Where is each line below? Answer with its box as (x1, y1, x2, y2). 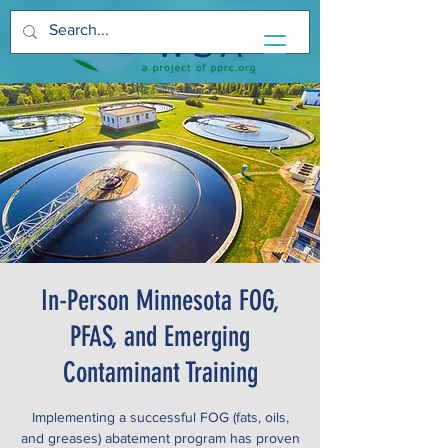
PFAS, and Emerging (70, 320, 250, 353)
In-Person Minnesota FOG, (40, 284, 280, 317)
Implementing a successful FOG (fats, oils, (31, 409, 289, 425)
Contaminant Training (62, 356, 258, 389)
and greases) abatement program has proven (20, 430, 300, 446)
